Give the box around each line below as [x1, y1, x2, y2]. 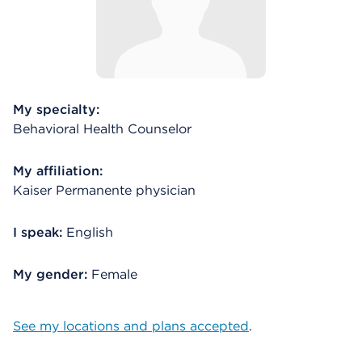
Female [91, 267, 137, 282]
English [66, 225, 113, 240]
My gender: [13, 267, 91, 282]
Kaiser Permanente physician [13, 183, 196, 198]
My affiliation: [13, 163, 103, 179]
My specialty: [13, 102, 99, 117]
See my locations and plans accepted [13, 318, 249, 334]
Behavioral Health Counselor [13, 121, 192, 137]
